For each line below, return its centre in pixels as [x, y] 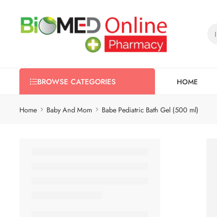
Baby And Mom [69, 109]
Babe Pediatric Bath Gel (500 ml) [150, 109]
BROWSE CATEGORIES [77, 82]
